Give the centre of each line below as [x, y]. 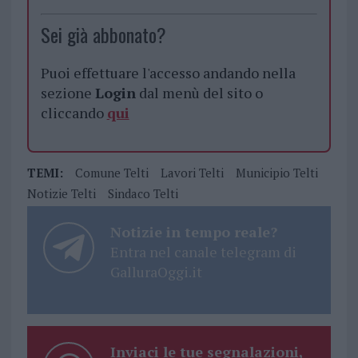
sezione [68, 93]
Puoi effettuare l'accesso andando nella [168, 73]
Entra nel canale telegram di [203, 252]
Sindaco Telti [143, 194]
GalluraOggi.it [156, 272]
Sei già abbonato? [103, 35]
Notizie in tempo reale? [193, 232]
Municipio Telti [276, 173]
